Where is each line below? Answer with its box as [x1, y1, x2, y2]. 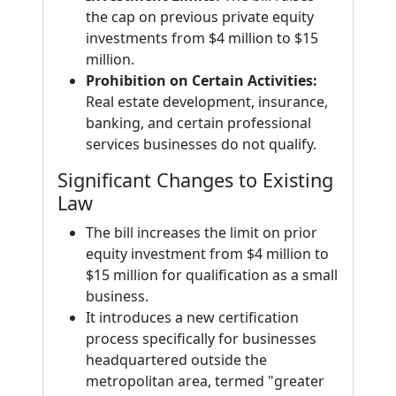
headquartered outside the [86, 350, 267, 369]
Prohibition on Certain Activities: [86, 71, 317, 90]
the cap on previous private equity [86, 7, 314, 27]
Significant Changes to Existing [57, 167, 333, 193]
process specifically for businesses [86, 329, 316, 348]
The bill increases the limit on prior [86, 223, 317, 242]
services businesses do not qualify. [86, 134, 316, 154]
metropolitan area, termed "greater [86, 371, 324, 391]
